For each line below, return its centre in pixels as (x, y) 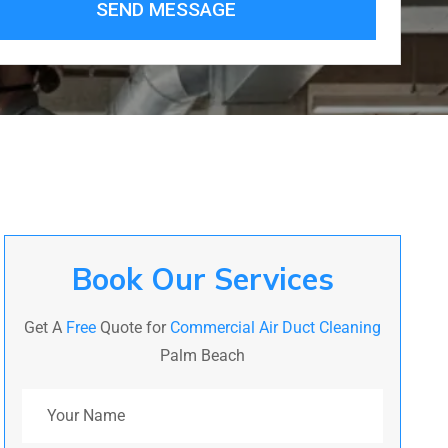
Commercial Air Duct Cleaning (276, 327)
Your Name (59, 399)
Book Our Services (202, 278)
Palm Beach (203, 355)
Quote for (133, 327)
